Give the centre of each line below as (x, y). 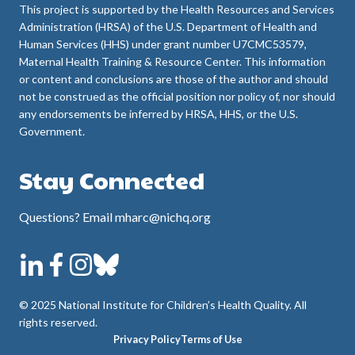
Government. (52, 131)
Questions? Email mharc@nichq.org (115, 217)
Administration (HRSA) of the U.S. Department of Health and (168, 27)
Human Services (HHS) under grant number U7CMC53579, (163, 44)
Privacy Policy (147, 339)
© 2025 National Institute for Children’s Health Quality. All (163, 305)
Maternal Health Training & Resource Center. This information (172, 61)
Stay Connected (112, 179)
